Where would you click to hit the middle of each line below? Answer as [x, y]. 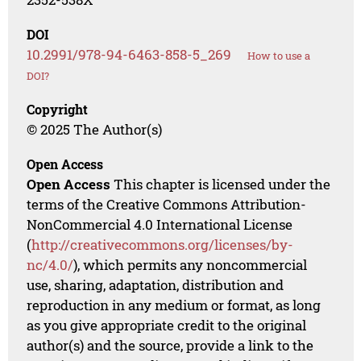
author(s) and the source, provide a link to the [170, 345]
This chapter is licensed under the [221, 184]
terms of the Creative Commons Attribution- [167, 204]
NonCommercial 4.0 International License [160, 224]
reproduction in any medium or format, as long [174, 305]
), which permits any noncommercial [191, 264]
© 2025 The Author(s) [95, 129]
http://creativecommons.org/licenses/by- [163, 244]
